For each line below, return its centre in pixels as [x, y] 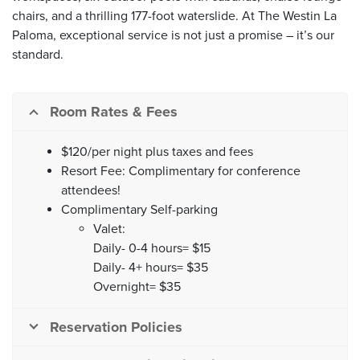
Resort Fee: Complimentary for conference [181, 171]
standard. [38, 55]
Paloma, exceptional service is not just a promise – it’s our [173, 35]
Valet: [109, 229]
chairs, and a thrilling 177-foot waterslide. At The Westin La [174, 16]
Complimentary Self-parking [139, 210]
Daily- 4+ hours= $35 [151, 268]
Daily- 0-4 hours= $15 [152, 248]
